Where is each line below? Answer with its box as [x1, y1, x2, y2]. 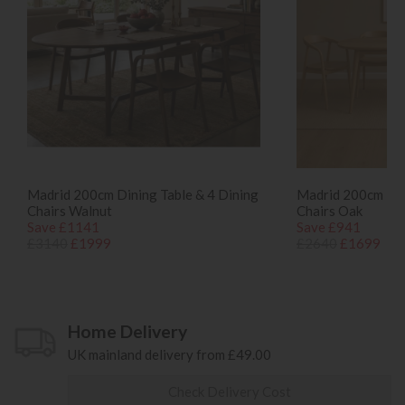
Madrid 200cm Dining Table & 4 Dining [27, 185, 259, 202]
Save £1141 [27, 218, 99, 235]
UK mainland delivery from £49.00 [68, 346, 271, 363]
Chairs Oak [297, 202, 363, 219]
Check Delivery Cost [168, 383, 291, 400]
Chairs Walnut [27, 202, 112, 219]
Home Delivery [68, 320, 187, 342]
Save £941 [297, 218, 361, 235]
